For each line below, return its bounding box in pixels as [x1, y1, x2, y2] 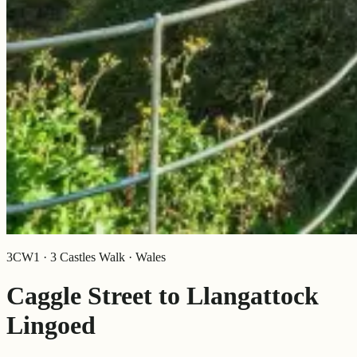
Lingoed [6, 311, 96, 340]
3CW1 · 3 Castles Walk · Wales [6, 250, 166, 264]
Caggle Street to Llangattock [6, 281, 319, 311]
